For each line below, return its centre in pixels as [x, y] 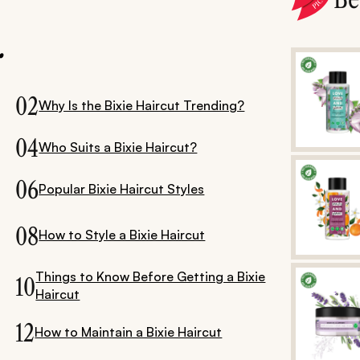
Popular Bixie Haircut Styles [122, 188]
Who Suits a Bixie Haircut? [118, 147]
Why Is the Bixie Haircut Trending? [142, 105]
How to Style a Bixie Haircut [122, 235]
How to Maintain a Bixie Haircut [129, 331]
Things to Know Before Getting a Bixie [151, 277]
